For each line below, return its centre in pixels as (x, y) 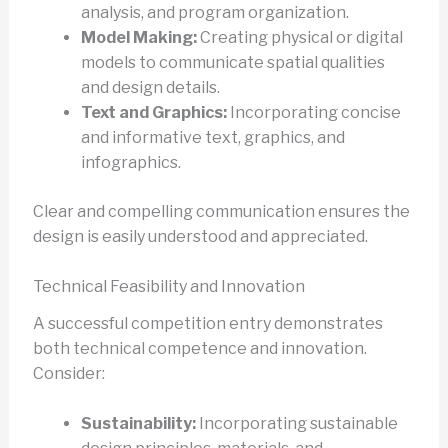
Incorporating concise (313, 112)
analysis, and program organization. (214, 12)
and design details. (150, 87)
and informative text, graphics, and (212, 137)
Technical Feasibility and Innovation (168, 287)
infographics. (130, 162)
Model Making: (138, 37)
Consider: (68, 373)
